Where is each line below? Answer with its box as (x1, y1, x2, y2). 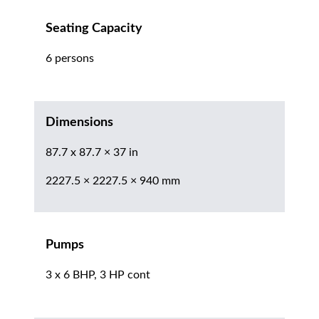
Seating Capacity (46, 22, 142, 36)
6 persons (46, 53, 94, 65)
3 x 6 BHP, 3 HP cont (46, 269, 150, 281)
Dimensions (46, 116, 113, 130)
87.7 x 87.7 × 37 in (46, 147, 138, 159)
